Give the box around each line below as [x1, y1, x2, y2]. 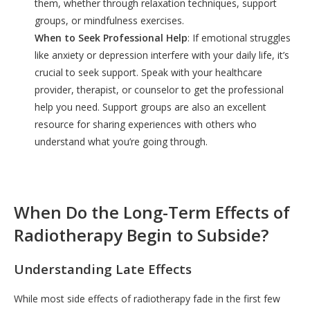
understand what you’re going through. [35, 134, 208, 148]
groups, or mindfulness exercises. [35, 13, 184, 27]
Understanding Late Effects [14, 259, 192, 277]
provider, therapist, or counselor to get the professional [35, 82, 284, 96]
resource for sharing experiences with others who [35, 117, 257, 131]
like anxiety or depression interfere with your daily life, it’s [35, 48, 289, 62]
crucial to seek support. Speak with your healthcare [35, 65, 262, 79]
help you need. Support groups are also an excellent [35, 100, 266, 113]
